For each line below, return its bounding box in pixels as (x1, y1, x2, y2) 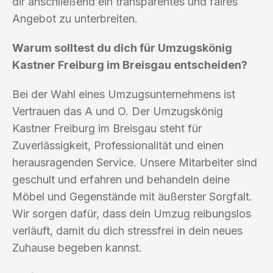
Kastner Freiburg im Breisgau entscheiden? (12, 58, 247, 71)
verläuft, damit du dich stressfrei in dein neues (12, 224, 243, 237)
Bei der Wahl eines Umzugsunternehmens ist (12, 87, 235, 101)
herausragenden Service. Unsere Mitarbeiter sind (12, 155, 257, 169)
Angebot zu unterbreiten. (12, 12, 138, 25)
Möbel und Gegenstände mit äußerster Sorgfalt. (12, 190, 252, 203)
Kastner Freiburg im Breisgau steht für (12, 121, 202, 135)
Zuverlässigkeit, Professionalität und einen (12, 138, 224, 152)
